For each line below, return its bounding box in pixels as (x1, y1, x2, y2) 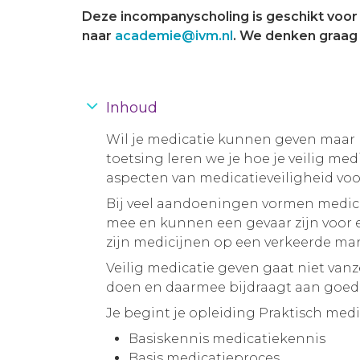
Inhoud (106, 99, 157, 117)
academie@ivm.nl (115, 28, 233, 43)
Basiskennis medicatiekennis (129, 331, 325, 346)
